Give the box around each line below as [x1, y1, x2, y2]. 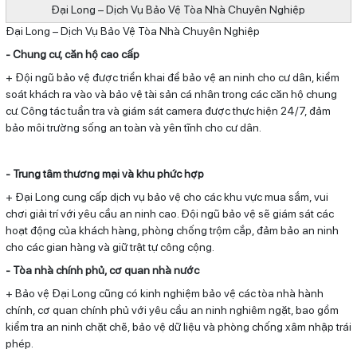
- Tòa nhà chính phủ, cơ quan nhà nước [5, 263, 199, 277]
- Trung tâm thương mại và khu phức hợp [5, 167, 204, 180]
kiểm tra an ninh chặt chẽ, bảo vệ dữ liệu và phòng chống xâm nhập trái [5, 320, 351, 333]
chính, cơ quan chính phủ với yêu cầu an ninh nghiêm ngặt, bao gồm [5, 303, 339, 316]
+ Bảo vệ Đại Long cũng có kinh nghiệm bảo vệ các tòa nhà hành [5, 286, 324, 300]
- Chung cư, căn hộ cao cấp [5, 47, 139, 61]
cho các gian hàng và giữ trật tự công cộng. [5, 240, 214, 253]
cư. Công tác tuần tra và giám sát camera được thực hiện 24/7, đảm [5, 104, 331, 117]
